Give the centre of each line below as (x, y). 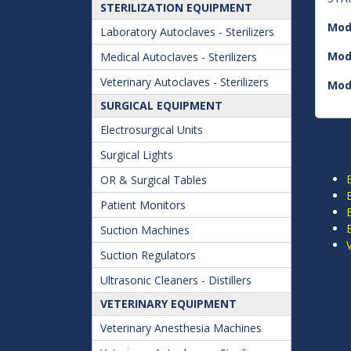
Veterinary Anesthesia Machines (181, 328)
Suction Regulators (148, 255)
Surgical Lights (137, 155)
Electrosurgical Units (152, 130)
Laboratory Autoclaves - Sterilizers (187, 32)
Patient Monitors (143, 205)
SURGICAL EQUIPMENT (161, 105)
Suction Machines (145, 230)
